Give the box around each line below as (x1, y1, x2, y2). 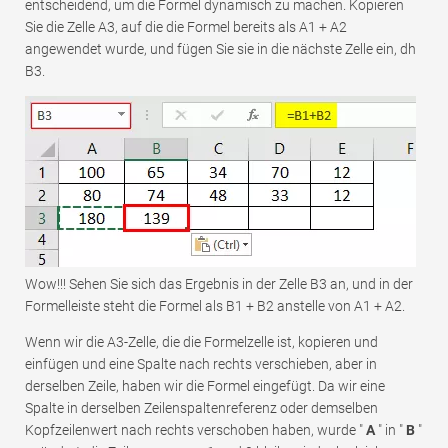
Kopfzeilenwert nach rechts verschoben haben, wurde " (25, 422, 366, 439)
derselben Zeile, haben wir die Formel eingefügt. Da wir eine (25, 378, 385, 395)
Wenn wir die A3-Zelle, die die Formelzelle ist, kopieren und (25, 334, 378, 351)
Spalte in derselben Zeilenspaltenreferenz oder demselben (25, 400, 378, 417)
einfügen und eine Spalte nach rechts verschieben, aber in (25, 356, 377, 373)
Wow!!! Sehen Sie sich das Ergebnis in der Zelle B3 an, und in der (25, 276, 413, 293)
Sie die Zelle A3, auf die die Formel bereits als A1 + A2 (25, 19, 347, 36)
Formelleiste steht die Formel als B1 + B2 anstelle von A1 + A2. (25, 298, 405, 315)
